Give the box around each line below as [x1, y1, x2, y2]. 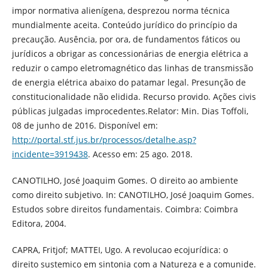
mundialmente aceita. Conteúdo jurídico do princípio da [11, 19, 237, 31]
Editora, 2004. [11, 217, 66, 229]
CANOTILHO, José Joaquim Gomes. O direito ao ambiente [11, 174, 238, 186]
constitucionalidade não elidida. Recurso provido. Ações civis [11, 90, 256, 102]
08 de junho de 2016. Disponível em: [11, 119, 158, 131]
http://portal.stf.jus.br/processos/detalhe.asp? [11, 133, 196, 145]
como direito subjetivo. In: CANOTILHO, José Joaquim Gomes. [11, 188, 254, 200]
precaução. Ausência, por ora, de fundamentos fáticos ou [11, 33, 240, 45]
